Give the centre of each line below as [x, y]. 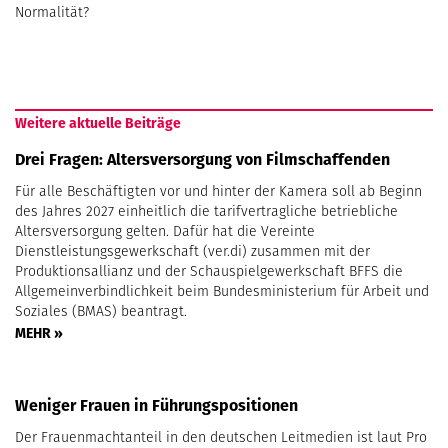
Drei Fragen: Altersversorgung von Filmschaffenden [202, 159]
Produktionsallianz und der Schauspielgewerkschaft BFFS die [209, 270]
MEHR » [39, 332]
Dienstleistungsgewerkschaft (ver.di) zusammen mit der [192, 250]
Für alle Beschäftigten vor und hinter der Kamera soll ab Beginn [218, 190]
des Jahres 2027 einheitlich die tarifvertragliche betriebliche [206, 210]
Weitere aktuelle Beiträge [98, 122]
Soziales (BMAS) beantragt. [101, 310]
